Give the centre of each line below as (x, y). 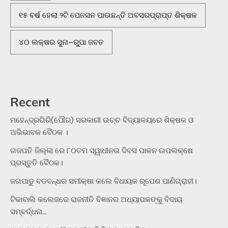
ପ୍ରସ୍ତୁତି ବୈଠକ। (37, 163)
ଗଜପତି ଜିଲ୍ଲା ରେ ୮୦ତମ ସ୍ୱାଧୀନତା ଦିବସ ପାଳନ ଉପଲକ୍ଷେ (102, 151)
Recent (30, 102)
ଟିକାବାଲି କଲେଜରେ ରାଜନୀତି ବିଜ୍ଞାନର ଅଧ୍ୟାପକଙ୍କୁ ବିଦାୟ (96, 200)
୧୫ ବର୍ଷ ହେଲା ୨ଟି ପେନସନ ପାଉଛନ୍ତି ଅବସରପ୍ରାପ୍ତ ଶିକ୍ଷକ (108, 15)
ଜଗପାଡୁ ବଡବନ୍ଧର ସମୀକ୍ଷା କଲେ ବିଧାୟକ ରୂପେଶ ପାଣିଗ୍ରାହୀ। (104, 181)
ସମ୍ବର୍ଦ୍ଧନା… (28, 212)
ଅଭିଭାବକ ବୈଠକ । (39, 133)
